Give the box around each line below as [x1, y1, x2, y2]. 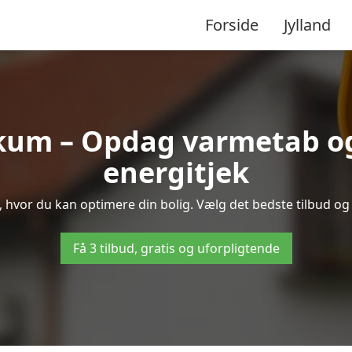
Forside [205, 13, 258, 35]
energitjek [103, 153, 249, 192]
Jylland [284, 13, 331, 35]
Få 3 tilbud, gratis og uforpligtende [72, 240, 280, 257]
